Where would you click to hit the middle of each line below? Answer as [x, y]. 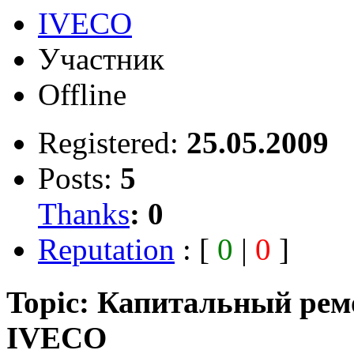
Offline [82, 95]
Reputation [106, 250]
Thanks [84, 214]
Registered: [112, 143]
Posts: [79, 179]
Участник [101, 59]
